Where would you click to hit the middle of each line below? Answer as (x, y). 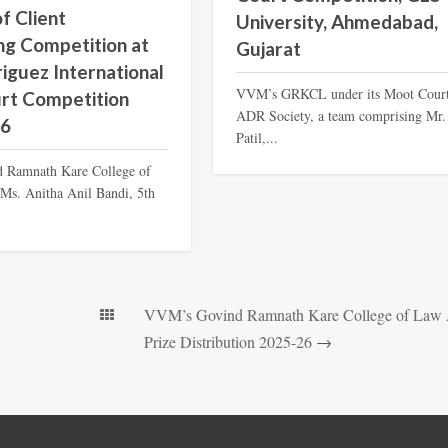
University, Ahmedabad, (337, 21)
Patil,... (257, 137)
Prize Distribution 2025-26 (227, 342)
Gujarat (269, 48)
